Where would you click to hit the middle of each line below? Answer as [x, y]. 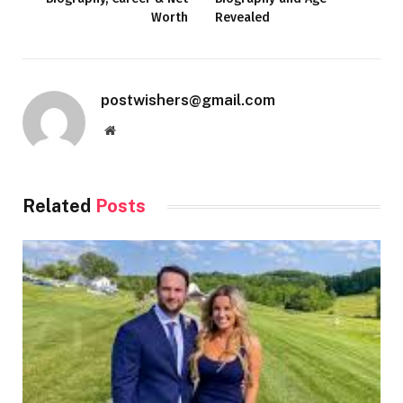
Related [59, 206]
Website [134, 130]
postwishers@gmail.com [188, 100]
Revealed [242, 18]
